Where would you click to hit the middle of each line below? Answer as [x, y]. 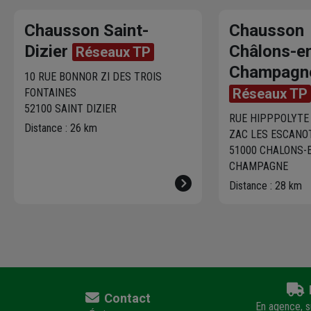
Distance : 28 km [266, 185]
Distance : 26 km [61, 128]
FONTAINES [50, 92]
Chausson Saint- [86, 30]
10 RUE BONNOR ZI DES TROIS [93, 76]
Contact [126, 298]
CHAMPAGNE [259, 166]
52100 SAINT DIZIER [70, 108]
